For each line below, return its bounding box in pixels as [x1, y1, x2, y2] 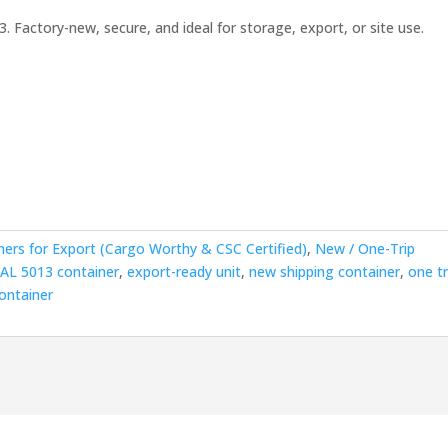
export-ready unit [127, 262, 242, 281]
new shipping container [249, 262, 401, 281]
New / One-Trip [315, 239, 416, 258]
